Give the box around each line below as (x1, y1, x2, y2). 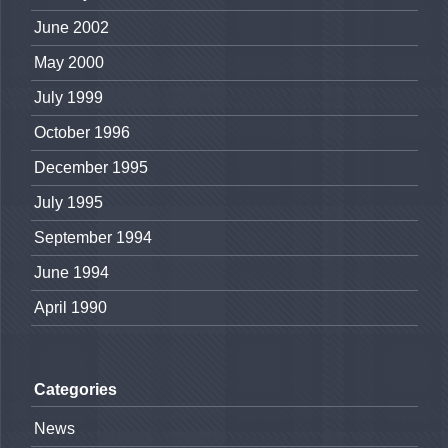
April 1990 (34, 299, 107, 317)
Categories (34, 381, 117, 399)
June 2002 (34, 19, 109, 37)
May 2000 (34, 54, 104, 72)
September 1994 (34, 229, 152, 247)
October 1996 (34, 124, 130, 142)
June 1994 (34, 264, 109, 282)
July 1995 (34, 194, 103, 212)
